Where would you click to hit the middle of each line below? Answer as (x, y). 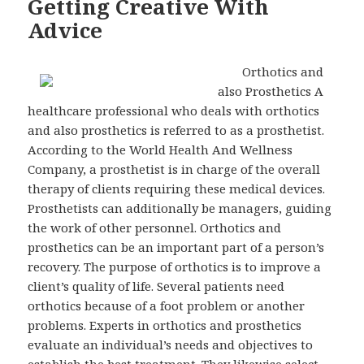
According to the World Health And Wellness (160, 149)
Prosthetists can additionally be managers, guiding (180, 208)
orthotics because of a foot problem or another (167, 305)
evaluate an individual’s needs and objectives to (171, 344)
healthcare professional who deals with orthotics (174, 110)
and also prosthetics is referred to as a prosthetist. (176, 130)
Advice (65, 30)
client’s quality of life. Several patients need (156, 286)
